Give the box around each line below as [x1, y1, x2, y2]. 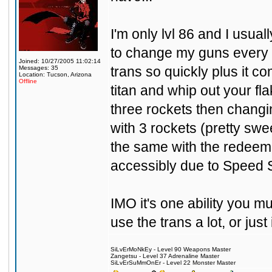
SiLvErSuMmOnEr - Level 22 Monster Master [110, 259, 236, 266]
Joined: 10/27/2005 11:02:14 [19, 58, 101, 64]
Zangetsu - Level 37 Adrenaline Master [110, 253, 219, 259]
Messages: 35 [19, 64, 58, 71]
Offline [19, 78, 37, 84]
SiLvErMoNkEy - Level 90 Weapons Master [110, 246, 231, 253]
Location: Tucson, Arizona [19, 71, 92, 78]
